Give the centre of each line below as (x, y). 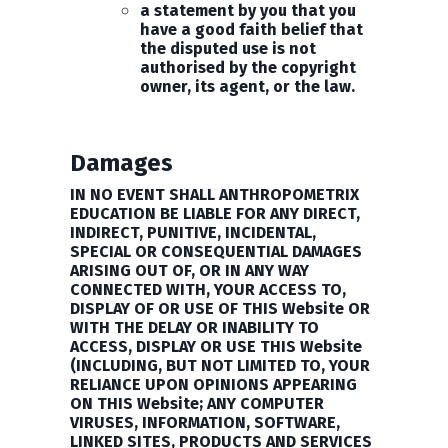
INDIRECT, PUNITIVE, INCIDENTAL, (193, 232)
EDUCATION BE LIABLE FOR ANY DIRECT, (215, 213)
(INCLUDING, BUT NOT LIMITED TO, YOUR (220, 365)
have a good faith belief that (251, 29)
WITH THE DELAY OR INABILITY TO (194, 327)
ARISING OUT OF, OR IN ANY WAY (189, 270)
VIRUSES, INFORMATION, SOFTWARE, (205, 422)
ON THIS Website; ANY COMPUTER (197, 403)
